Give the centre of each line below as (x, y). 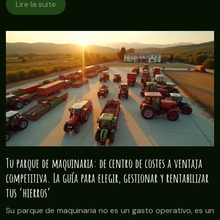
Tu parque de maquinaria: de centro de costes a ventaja (104, 164)
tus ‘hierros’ (28, 193)
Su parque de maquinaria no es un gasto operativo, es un (110, 211)
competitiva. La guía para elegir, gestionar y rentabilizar (107, 178)
